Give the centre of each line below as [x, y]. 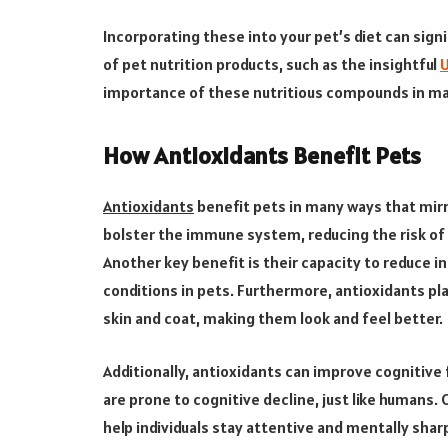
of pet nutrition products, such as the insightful [271, 64]
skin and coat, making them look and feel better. [273, 318]
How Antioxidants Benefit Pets [262, 156]
